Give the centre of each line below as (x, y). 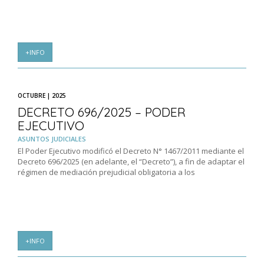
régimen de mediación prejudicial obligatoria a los (106, 172)
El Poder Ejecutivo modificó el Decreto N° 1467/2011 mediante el (131, 151)
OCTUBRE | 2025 (42, 96)
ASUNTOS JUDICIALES (52, 139)
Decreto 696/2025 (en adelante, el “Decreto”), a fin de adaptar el (131, 162)
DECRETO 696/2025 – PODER (102, 112)
